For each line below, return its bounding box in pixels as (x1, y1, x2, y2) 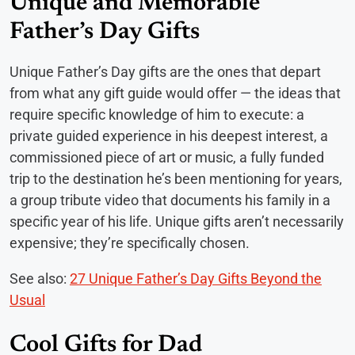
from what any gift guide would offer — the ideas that (10, 84, 341, 101)
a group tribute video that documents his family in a (10, 191, 330, 208)
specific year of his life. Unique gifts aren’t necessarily (10, 212, 344, 230)
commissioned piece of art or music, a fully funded (10, 148, 324, 166)
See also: (10, 269, 70, 287)
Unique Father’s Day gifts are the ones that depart (10, 63, 321, 80)
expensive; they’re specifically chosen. (10, 234, 250, 251)
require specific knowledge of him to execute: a (10, 105, 304, 123)
